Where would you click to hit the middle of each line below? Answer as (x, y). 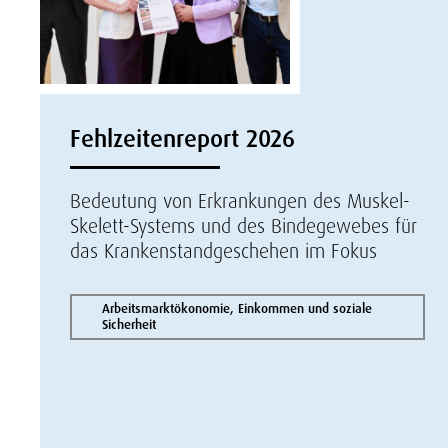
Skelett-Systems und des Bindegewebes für (243, 226)
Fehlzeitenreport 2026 (182, 138)
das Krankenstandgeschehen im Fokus (223, 251)
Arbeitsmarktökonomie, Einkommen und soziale (237, 308)
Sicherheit (129, 324)
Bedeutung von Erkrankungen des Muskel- (240, 201)
